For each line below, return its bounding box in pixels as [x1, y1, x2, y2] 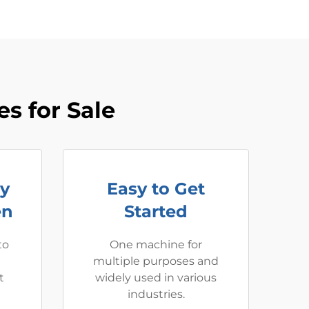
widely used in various [95, 271, 217, 284]
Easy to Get [107, 179, 205, 199]
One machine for [110, 238, 202, 251]
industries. [127, 288, 185, 301]
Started [124, 201, 188, 221]
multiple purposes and [93, 255, 219, 268]
